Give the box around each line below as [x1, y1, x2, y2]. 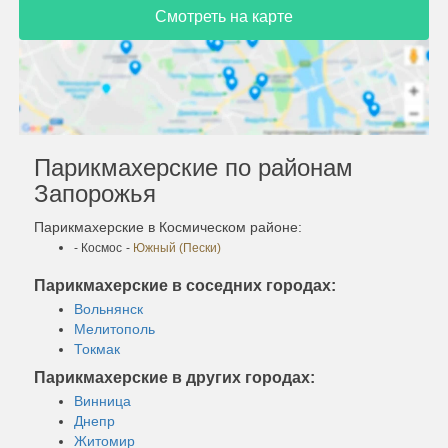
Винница [74, 392, 131, 409]
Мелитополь [74, 320, 155, 337]
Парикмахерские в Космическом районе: [34, 218, 302, 235]
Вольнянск [74, 300, 143, 317]
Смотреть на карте [155, 7, 293, 25]
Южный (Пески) [133, 240, 221, 255]
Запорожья [34, 179, 156, 207]
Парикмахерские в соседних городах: [34, 276, 336, 294]
